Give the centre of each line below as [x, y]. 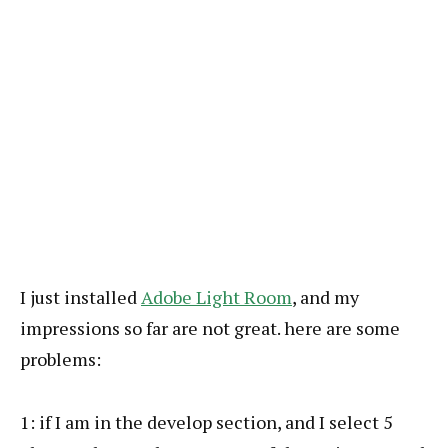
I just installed [80, 297]
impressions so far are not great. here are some [210, 328]
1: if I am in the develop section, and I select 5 [206, 422]
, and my [325, 297]
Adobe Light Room [216, 297]
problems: [60, 359]
